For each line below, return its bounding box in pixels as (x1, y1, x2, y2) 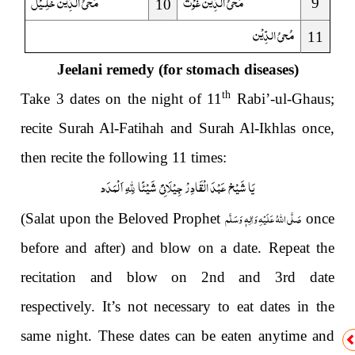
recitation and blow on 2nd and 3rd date (21, 269, 334, 286)
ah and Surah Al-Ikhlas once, (150, 120, 334, 137)
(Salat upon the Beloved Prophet (21, 210, 225, 227)
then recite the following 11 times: (21, 149, 227, 166)
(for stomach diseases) (154, 61, 299, 78)
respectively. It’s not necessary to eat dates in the (21, 298, 334, 315)
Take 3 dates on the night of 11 (21, 90, 223, 108)
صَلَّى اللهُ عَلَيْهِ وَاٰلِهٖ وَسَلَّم (225, 207, 302, 230)
